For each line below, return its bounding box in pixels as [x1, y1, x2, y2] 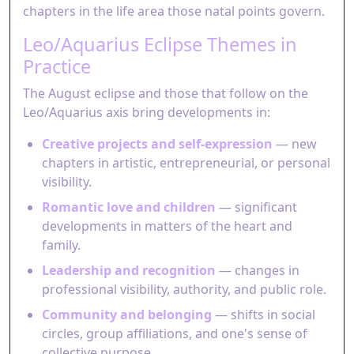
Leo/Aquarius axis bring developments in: [23, 104, 270, 121]
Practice [23, 54, 91, 79]
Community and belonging [42, 306, 212, 323]
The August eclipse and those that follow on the [23, 85, 308, 102]
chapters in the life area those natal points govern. [23, 2, 325, 20]
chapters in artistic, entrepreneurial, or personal [42, 154, 330, 171]
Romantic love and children [42, 198, 216, 216]
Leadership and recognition [42, 262, 216, 279]
